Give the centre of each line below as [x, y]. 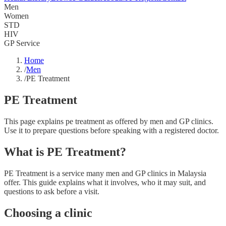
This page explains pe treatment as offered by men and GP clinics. [109, 121]
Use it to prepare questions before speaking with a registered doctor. [111, 130]
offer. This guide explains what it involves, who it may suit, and [105, 182]
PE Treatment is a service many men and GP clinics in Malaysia [105, 173]
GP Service [22, 43]
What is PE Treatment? [65, 152]
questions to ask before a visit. [52, 191]
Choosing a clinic [48, 213]
